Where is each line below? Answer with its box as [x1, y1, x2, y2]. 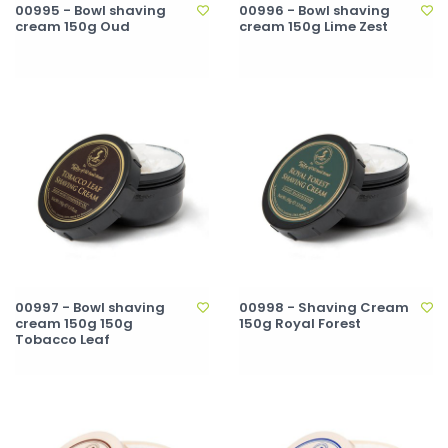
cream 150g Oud [15, 17, 130, 36]
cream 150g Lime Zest [239, 17, 388, 36]
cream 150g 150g [15, 314, 133, 333]
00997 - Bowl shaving [15, 298, 165, 317]
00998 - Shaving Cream [239, 298, 409, 317]
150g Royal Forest [239, 314, 361, 333]
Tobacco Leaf [15, 330, 110, 349]
